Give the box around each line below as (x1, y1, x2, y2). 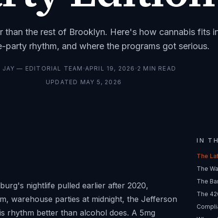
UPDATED (46, 78, 80, 86)
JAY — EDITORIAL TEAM (2, 65, 83, 72)
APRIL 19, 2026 (85, 65, 135, 72)
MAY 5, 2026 (80, 78, 122, 86)
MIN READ (141, 65, 176, 72)
